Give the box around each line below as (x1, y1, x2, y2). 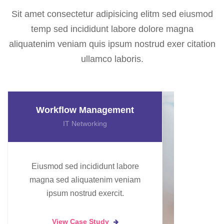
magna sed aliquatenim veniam (29, 175, 140, 184)
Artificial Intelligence (53, 119, 116, 127)
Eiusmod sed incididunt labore (31, 161, 139, 170)
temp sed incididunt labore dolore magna (30, 23, 193, 34)
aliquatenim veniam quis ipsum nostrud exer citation (8, 38, 215, 49)
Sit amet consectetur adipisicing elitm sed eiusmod (11, 8, 213, 19)
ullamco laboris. (80, 53, 143, 64)
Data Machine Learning (35, 104, 134, 115)
